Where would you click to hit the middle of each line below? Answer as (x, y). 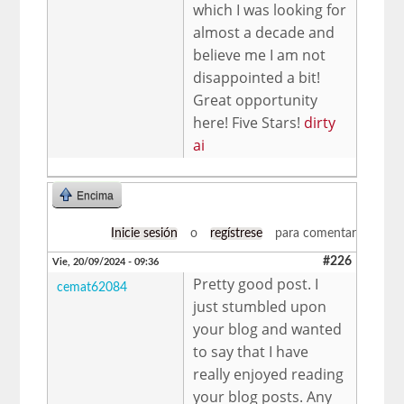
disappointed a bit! (257, 77)
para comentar (313, 233)
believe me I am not (260, 55)
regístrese (236, 233)
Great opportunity (256, 100)
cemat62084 (92, 287)
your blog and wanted (268, 329)
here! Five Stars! (249, 122)
